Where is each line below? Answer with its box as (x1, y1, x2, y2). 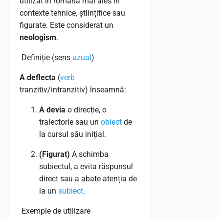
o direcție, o (66, 105, 107, 114)
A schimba (70, 150, 109, 159)
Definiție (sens (20, 53, 72, 62)
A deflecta (20, 73, 56, 82)
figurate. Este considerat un (20, 21, 113, 30)
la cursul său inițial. (39, 130, 106, 139)
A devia (39, 105, 66, 114)
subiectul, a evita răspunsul (39, 162, 133, 171)
